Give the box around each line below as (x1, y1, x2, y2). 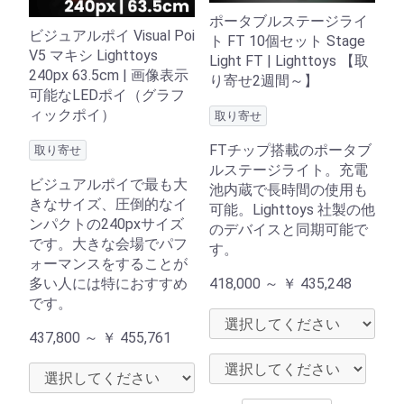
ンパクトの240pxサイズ (29, 215, 184, 233)
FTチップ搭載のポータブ (209, 142, 372, 160)
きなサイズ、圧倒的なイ (29, 195, 188, 213)
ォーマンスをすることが (29, 254, 188, 272)
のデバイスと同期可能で (209, 221, 368, 239)
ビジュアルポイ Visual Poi (29, 26, 195, 44)
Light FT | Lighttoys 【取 (209, 52, 369, 70)
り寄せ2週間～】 (209, 72, 318, 90)
